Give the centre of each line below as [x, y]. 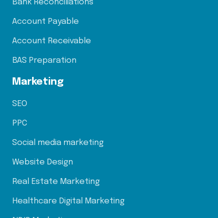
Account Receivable [52, 41]
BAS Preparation [44, 60]
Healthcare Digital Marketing [68, 201]
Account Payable [45, 21]
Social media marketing [58, 143]
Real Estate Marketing [56, 182]
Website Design [43, 162]
